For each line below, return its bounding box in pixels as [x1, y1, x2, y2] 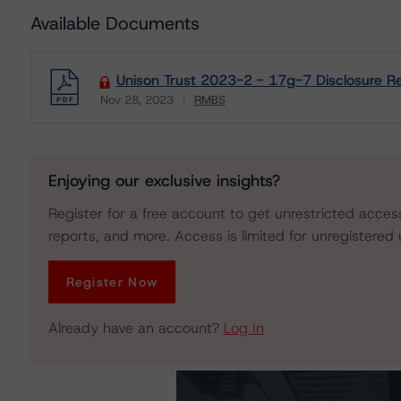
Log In [223, 319, 264, 337]
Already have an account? [47, 319, 224, 337]
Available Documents [30, 12, 200, 35]
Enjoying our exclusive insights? [47, 170, 280, 192]
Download [95, 103, 160, 122]
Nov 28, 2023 [99, 92, 174, 107]
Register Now [65, 274, 158, 290]
